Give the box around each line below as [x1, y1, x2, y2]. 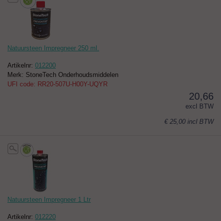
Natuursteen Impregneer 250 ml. [7, 44, 99, 52]
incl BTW [187, 118, 214, 126]
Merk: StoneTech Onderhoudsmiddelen [7, 71, 118, 79]
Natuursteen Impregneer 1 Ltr [7, 196, 91, 204]
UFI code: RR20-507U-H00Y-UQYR [7, 80, 108, 88]
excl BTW [185, 103, 214, 110]
